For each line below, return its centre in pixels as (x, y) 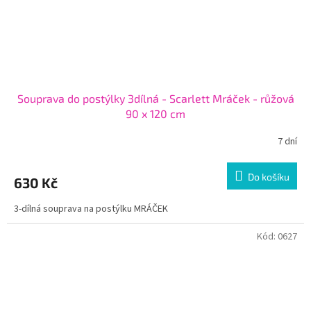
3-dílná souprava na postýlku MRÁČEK (91, 209)
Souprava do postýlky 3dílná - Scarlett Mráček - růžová (155, 98)
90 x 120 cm (155, 113)
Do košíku (269, 176)
